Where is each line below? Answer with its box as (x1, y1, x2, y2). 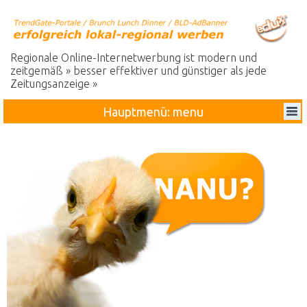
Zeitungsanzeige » (10, 77, 97, 90)
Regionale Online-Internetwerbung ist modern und (10, 51, 257, 64)
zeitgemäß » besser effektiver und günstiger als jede (10, 64, 267, 77)
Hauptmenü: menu (102, 105, 204, 119)
